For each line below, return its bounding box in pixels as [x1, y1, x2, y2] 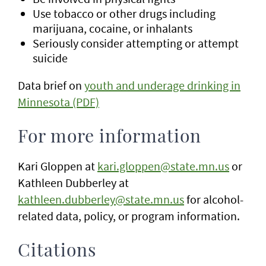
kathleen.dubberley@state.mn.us [18, 191, 184, 207]
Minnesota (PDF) [18, 94, 99, 109]
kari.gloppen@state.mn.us [97, 158, 229, 173]
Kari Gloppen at [18, 158, 97, 173]
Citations [18, 242, 96, 260]
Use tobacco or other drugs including [33, 5, 216, 21]
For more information [18, 128, 201, 146]
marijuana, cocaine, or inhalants [33, 20, 192, 36]
